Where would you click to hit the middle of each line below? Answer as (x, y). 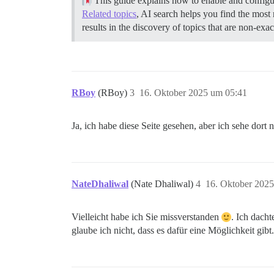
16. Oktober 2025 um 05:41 (193, 93)
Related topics (109, 14)
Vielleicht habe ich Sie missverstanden (146, 217)
